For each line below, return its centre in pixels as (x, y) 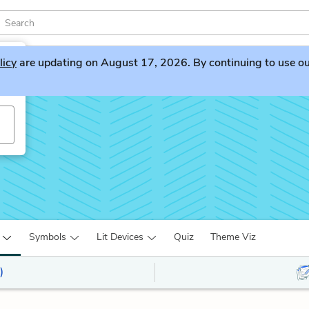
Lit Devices (120, 237)
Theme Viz (233, 237)
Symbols (48, 237)
